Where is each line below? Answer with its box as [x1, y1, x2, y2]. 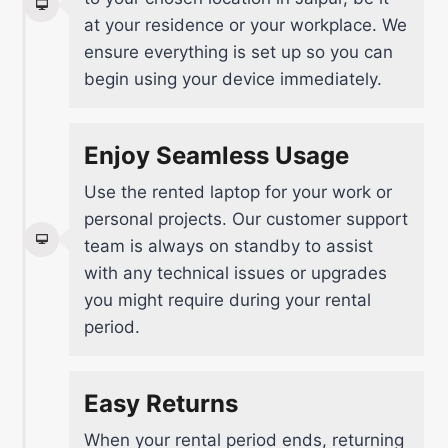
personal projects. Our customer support [84, 208, 408, 229]
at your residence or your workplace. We [84, 14, 407, 35]
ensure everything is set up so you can [84, 41, 393, 62]
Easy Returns [84, 388, 238, 418]
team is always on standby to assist [84, 235, 373, 256]
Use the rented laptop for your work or [84, 181, 392, 202]
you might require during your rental [84, 289, 371, 310]
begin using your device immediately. [84, 68, 382, 89]
